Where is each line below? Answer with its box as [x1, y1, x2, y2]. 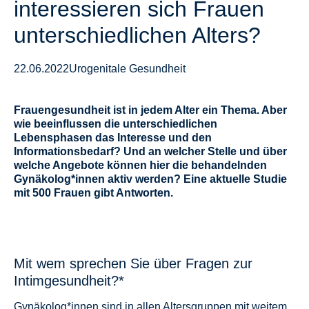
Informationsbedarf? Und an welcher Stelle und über [14, 146, 287, 157]
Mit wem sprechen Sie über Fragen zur [14, 256, 252, 271]
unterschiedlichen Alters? [14, 23, 261, 48]
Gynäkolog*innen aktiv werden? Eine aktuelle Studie [14, 173, 287, 185]
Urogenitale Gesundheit [69, 63, 186, 74]
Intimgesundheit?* [14, 273, 124, 288]
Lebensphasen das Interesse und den [14, 132, 212, 143]
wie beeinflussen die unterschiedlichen [14, 118, 217, 130]
